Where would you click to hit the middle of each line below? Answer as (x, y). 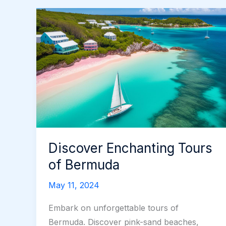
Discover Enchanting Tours (130, 148)
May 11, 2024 (74, 185)
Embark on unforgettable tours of (114, 208)
